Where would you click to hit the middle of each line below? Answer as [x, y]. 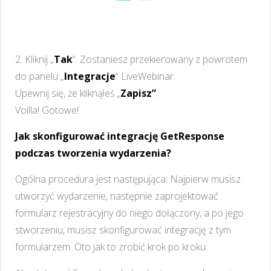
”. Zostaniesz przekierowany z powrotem [160, 59]
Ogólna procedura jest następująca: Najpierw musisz [128, 179]
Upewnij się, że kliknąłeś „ [68, 93]
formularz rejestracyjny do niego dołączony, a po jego [129, 213]
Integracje [90, 76]
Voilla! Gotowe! [48, 110]
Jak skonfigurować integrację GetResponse [120, 136]
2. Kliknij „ [34, 59]
